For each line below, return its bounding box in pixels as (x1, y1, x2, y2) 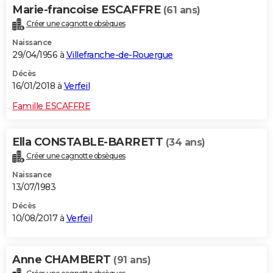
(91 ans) (113, 253, 151, 266)
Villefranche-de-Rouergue (66, 49, 173, 61)
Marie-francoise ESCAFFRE (12, 3, 163, 17)
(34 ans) (165, 136, 205, 149)
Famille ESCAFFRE (12, 101, 90, 112)
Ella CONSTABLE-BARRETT (12, 135, 166, 149)
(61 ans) (163, 4, 200, 16)
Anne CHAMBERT (12, 252, 113, 266)
